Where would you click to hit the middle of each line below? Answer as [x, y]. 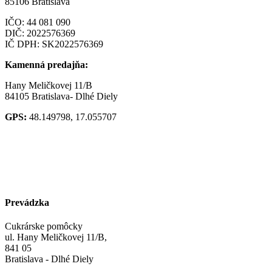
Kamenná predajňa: [46, 64]
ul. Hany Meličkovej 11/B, [56, 237]
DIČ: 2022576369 [40, 33]
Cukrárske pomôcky [44, 226]
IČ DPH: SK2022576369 [54, 44]
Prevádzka [27, 202]
